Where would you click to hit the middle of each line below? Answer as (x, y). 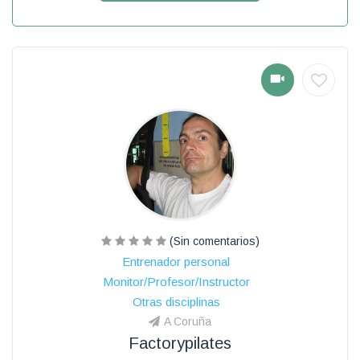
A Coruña (188, 321)
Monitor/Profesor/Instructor (176, 281)
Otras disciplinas (176, 301)
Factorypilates (180, 343)
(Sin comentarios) (213, 241)
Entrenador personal (176, 261)
